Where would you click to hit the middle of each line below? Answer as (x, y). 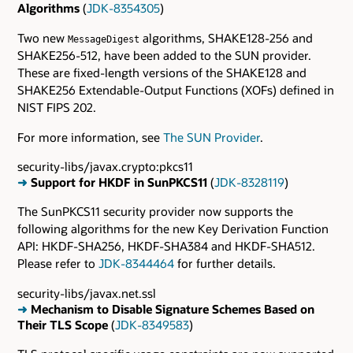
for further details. (225, 264)
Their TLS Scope (64, 324)
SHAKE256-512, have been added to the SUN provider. (164, 55)
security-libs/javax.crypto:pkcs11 (105, 167)
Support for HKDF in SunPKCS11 (119, 182)
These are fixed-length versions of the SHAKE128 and (162, 72)
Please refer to (58, 264)
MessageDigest (104, 39)
